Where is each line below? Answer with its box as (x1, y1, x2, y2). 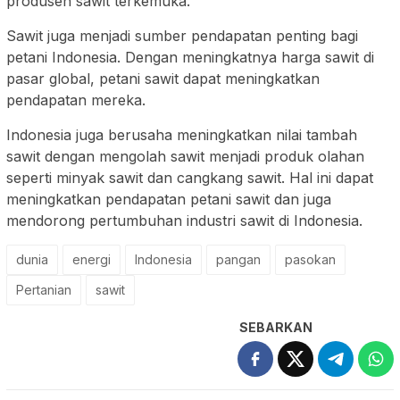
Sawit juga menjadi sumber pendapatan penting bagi (6, 26, 358, 45)
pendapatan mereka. (6, 90, 146, 109)
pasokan (285, 251, 336, 267)
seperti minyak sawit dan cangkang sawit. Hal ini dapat (6, 168, 373, 187)
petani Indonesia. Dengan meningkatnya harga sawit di (6, 47, 374, 66)
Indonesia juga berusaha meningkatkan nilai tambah (6, 125, 357, 144)
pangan (216, 251, 261, 267)
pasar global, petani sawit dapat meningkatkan (6, 69, 320, 87)
